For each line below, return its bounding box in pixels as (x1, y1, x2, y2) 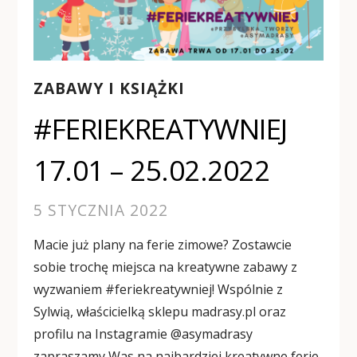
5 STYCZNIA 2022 (33, 199, 169, 222)
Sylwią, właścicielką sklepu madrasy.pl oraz (33, 303, 287, 321)
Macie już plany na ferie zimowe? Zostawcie (33, 236, 292, 254)
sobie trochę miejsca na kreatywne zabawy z (33, 258, 298, 277)
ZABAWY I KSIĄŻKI (33, 77, 186, 100)
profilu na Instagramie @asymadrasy (33, 325, 253, 343)
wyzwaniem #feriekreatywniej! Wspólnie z (33, 280, 284, 299)
